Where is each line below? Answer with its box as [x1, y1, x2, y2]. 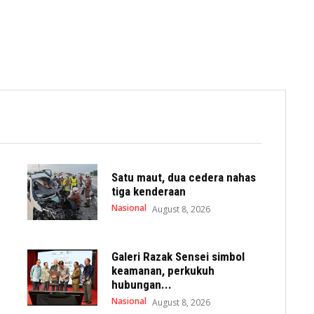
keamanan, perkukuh [111, 264, 215, 278]
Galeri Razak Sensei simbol [111, 250, 245, 264]
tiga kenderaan [111, 184, 186, 198]
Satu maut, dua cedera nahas [111, 170, 257, 184]
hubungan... [111, 278, 172, 292]
